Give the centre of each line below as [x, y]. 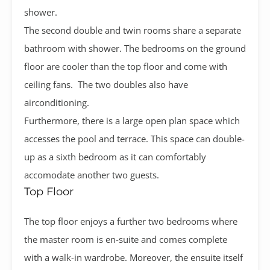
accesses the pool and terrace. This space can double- [134, 138]
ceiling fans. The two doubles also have [106, 84]
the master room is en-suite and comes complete [126, 239]
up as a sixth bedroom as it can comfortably [115, 156]
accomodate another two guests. [92, 174]
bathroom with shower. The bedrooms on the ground [135, 48]
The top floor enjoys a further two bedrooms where [131, 221]
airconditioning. [59, 102]
